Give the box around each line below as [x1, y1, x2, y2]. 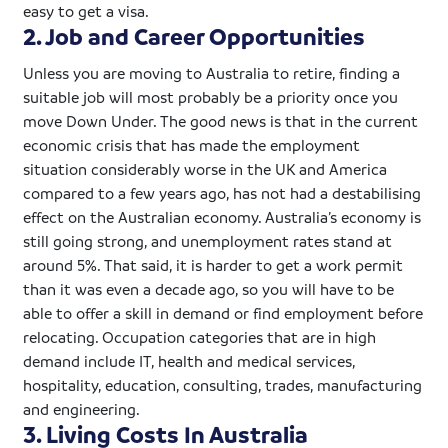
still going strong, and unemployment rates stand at [23, 230, 393, 251]
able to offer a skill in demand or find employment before [23, 302, 424, 323]
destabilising [332, 182, 422, 203]
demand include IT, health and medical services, [23, 350, 356, 371]
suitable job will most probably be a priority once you [23, 86, 399, 107]
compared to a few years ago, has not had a [23, 182, 333, 203]
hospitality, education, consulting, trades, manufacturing [23, 374, 423, 395]
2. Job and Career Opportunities [23, 21, 366, 51]
